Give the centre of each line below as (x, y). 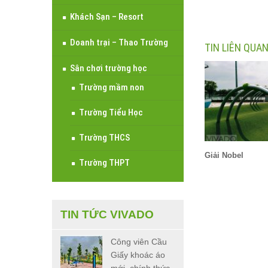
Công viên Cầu (139, 242)
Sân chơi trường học (109, 68)
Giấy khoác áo (138, 255)
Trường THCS (104, 138)
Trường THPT (104, 163)
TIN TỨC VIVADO (107, 215)
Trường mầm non (112, 88)
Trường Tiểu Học (111, 113)
